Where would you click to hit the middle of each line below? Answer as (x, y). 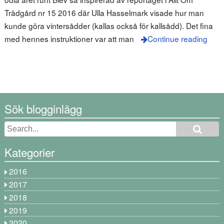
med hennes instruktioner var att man (69, 39)
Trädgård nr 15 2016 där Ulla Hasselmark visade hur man (104, 13)
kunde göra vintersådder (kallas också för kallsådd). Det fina (108, 26)
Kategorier (29, 152)
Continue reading (177, 39)
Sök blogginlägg (43, 108)
